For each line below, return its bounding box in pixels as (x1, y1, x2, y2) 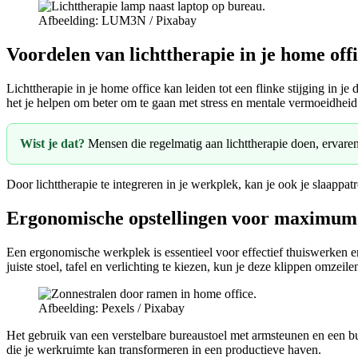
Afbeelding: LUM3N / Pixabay (38, 14, 197, 28)
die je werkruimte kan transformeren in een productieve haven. (6, 342, 321, 356)
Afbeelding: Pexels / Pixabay (38, 300, 185, 315)
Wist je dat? (20, 136, 85, 150)
